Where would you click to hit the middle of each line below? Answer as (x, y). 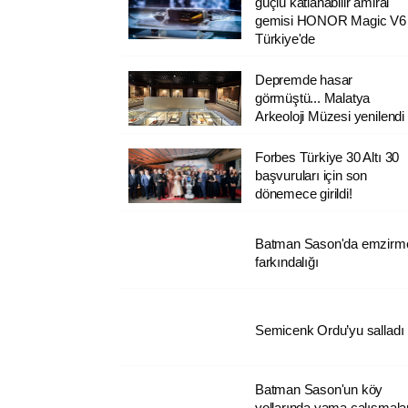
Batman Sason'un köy (319, 389)
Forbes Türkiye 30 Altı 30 (327, 157)
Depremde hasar (304, 79)
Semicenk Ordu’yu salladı (329, 330)
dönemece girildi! (303, 193)
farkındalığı (286, 261)
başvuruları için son (311, 175)
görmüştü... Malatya (312, 97)
